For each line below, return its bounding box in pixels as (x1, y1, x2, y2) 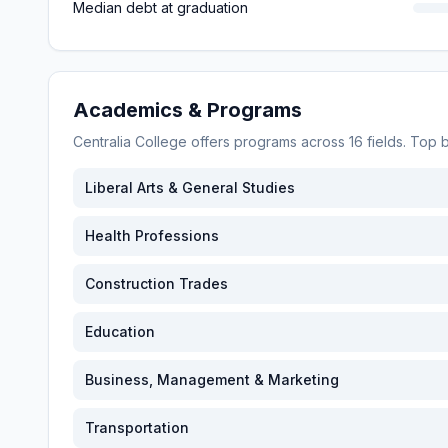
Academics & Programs (73, 98, 302, 122)
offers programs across (187, 133, 349, 150)
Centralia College (73, 133, 187, 150)
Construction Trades (85, 275, 228, 292)
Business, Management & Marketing (85, 371, 339, 388)
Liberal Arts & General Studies (85, 179, 295, 196)
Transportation (85, 419, 189, 436)
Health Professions (85, 227, 219, 244)
